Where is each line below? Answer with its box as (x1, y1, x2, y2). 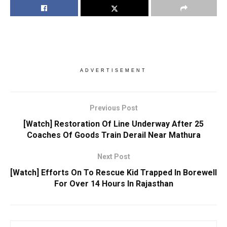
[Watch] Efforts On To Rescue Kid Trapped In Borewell (10, 168, 217, 178)
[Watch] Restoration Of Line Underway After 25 (23, 119, 204, 129)
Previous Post (89, 104, 138, 112)
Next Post (97, 153, 130, 161)
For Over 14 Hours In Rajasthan (54, 179, 173, 189)
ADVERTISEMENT (80, 68, 147, 73)
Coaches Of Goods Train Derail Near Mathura (26, 130, 201, 140)
